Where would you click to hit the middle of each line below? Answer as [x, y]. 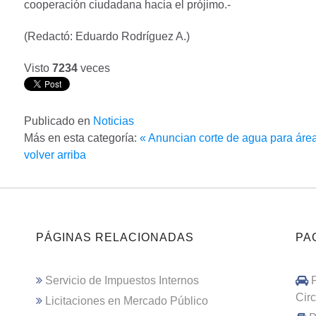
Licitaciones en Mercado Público [127, 301]
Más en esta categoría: [80, 138]
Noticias [114, 121]
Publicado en [57, 121]
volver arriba [55, 154]
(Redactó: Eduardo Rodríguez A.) [107, 37]
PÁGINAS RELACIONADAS [115, 237]
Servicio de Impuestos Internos [122, 280]
